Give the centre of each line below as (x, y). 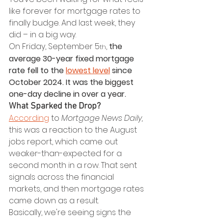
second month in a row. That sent (74, 165)
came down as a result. (54, 201)
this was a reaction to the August (74, 130)
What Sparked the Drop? (55, 107)
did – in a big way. (42, 35)
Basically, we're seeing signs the (71, 213)
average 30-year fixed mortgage (72, 59)
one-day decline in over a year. (68, 94)
